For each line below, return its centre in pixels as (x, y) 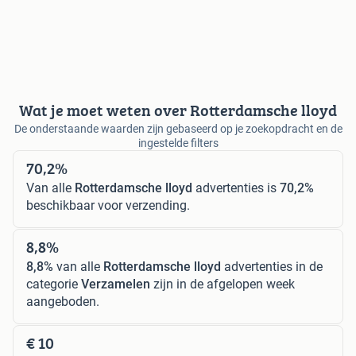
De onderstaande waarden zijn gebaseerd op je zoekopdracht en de (178, 129)
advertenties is (236, 188)
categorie (54, 284)
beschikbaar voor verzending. (108, 206)
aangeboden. (63, 302)
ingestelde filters (178, 143)
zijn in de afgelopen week (222, 284)
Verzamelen (116, 284)
